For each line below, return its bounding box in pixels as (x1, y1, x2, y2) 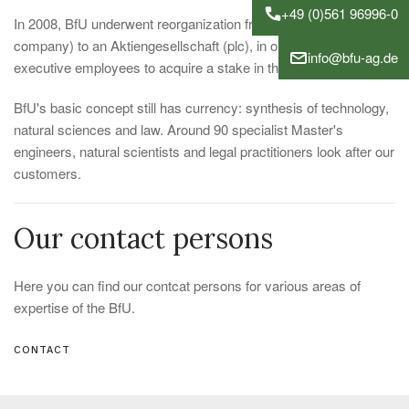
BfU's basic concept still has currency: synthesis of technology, (14, 98, 389, 117)
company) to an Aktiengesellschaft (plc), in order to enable (14, 36, 359, 55)
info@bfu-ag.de (308, 47, 398, 67)
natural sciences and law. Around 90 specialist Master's (14, 120, 343, 139)
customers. (14, 163, 81, 183)
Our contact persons (14, 221, 273, 256)
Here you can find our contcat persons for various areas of (14, 276, 361, 295)
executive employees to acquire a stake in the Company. (14, 58, 351, 77)
